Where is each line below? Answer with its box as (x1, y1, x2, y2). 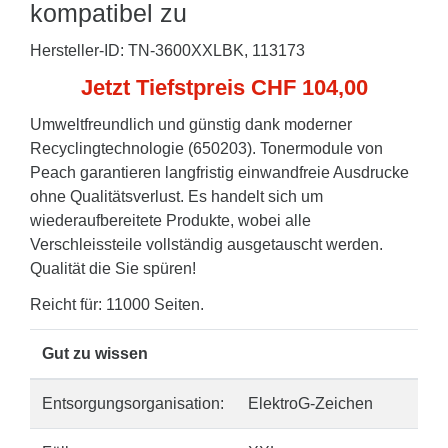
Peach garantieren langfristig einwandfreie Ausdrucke (30, 164, 409, 181)
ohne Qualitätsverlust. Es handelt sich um (30, 188, 323, 205)
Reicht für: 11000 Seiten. (30, 296, 204, 313)
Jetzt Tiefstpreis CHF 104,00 (80, 75, 368, 100)
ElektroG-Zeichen (248, 395, 373, 412)
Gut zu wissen (42, 345, 148, 362)
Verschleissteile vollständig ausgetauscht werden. (30, 236, 383, 253)
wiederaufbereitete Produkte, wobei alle (30, 212, 311, 229)
